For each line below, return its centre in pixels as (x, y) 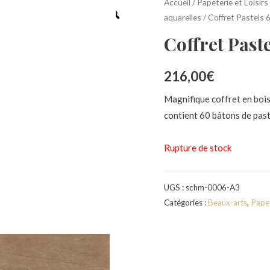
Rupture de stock (198, 147)
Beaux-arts (228, 203)
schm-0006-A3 (213, 188)
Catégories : (186, 203)
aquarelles (183, 17)
